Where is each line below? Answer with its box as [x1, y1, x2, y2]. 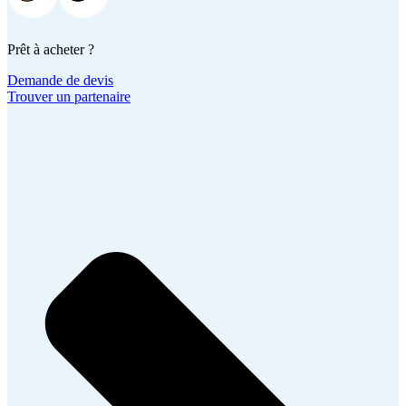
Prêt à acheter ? [7, 42, 94, 58]
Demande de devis [7, 72, 113, 89]
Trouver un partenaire [7, 89, 130, 105]
